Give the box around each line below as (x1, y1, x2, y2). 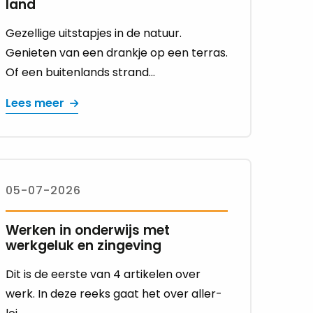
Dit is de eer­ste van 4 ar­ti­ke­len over (5, 266, 201, 283)
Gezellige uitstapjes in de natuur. (5, 25, 182, 42)
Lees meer (5, 95, 64, 112)
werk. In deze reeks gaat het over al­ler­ (5, 286, 222, 303)
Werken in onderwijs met (5, 221, 170, 240)
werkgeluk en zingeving (5, 236, 161, 256)
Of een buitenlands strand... (5, 64, 155, 81)
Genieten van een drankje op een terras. (5, 45, 228, 61)
